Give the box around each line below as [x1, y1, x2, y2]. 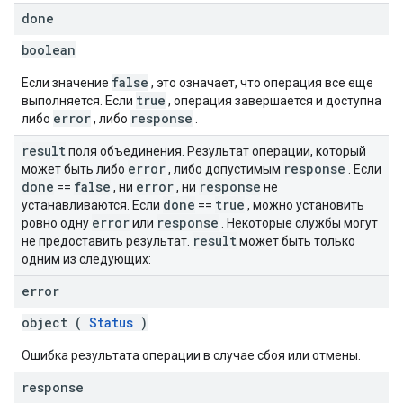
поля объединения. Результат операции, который [66, 144, 366, 158]
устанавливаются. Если [22, 198, 163, 212]
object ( [22, 314, 89, 331]
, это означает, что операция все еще [148, 76, 373, 90]
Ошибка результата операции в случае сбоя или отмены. [22, 348, 361, 363]
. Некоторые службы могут [219, 216, 378, 230]
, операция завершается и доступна [166, 94, 381, 108]
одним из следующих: [22, 252, 151, 266]
